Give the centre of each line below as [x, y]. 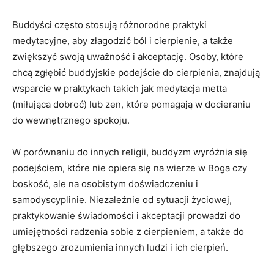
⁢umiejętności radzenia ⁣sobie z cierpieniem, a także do [128, 231]
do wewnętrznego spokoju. [71, 120]
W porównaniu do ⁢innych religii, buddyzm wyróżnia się [130, 152]
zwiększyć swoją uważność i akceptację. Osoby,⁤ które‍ [128, 56]
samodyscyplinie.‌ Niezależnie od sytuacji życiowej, [122, 199]
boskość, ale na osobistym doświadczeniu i [105, 183]
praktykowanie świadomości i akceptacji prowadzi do [126, 215]
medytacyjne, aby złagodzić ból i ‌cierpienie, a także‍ [123, 40]
